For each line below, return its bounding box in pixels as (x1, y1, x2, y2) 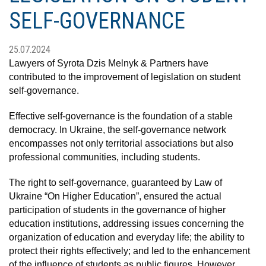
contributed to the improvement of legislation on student (9, 71, 240, 82)
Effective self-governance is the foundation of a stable (9, 110, 233, 121)
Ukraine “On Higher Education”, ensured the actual (9, 191, 221, 201)
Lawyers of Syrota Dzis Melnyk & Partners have (9, 58, 208, 68)
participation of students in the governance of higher (9, 204, 226, 215)
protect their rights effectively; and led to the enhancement (9, 245, 250, 256)
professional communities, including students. (9, 151, 200, 162)
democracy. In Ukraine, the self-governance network (9, 124, 226, 135)
